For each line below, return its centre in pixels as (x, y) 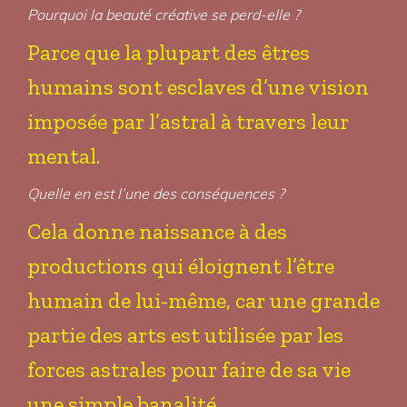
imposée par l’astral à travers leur (188, 121)
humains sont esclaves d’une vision (198, 87)
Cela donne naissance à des (157, 231)
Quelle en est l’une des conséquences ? (156, 194)
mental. (64, 156)
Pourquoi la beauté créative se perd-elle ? (164, 15)
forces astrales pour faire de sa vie (189, 369)
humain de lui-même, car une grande (203, 300)
